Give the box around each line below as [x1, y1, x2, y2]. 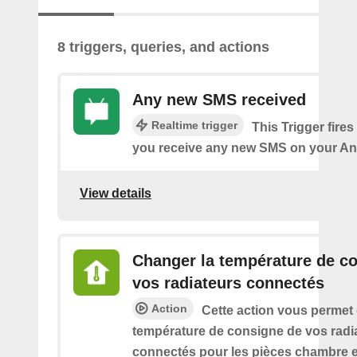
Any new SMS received [132, 90, 306, 108]
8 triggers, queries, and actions [57, 38, 269, 55]
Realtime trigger [151, 118, 237, 131]
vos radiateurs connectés [132, 273, 324, 292]
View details [80, 186, 151, 201]
